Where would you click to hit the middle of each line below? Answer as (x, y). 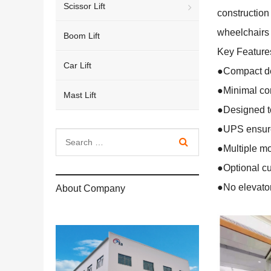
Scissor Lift (84, 6)
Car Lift (77, 65)
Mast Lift (80, 95)
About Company (90, 188)
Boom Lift (82, 36)
